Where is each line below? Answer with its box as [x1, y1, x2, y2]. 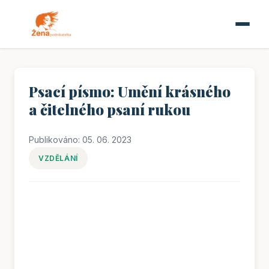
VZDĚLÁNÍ [38, 153, 78, 163]
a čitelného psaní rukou [29, 99, 190, 119]
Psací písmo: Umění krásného [29, 81, 231, 101]
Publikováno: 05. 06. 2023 [29, 134, 131, 145]
